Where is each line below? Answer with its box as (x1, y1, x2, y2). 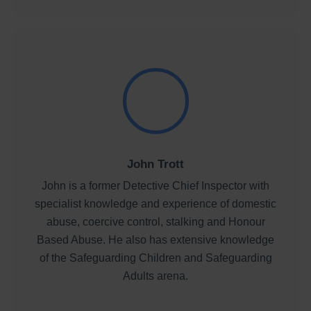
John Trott (127, 157, 184, 171)
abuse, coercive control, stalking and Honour (46, 215, 265, 228)
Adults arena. (123, 269, 188, 282)
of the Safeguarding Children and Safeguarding (39, 251, 272, 264)
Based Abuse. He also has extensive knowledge (37, 233, 274, 246)
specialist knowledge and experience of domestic (35, 197, 276, 210)
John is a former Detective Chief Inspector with (42, 179, 269, 192)
